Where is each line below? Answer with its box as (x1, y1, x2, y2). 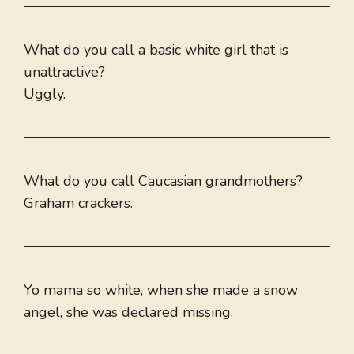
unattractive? (24, 62, 105, 82)
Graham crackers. (24, 194, 133, 213)
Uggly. (24, 85, 66, 104)
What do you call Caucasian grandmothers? (24, 171, 303, 191)
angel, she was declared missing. (24, 303, 233, 322)
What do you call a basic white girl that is (24, 40, 288, 60)
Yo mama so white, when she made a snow (24, 281, 298, 300)
